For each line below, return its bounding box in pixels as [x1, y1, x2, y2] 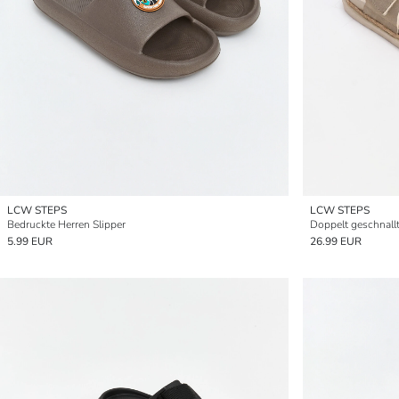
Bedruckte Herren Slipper [7, 217, 126, 232]
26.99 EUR [310, 234, 362, 248]
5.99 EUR [7, 234, 53, 248]
